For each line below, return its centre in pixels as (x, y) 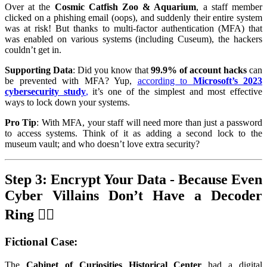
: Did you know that (112, 70)
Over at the (30, 7)
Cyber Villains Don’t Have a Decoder (133, 196)
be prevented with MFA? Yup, (71, 80)
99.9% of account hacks (199, 70)
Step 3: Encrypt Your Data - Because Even (133, 180)
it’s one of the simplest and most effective (175, 91)
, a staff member (229, 7)
